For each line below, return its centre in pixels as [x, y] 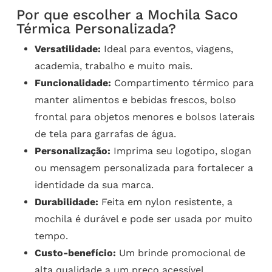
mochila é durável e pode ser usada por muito [143, 219]
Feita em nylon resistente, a [165, 202]
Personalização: [72, 151]
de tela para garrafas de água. [105, 134]
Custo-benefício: [75, 253]
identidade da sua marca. [94, 185]
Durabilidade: [66, 202]
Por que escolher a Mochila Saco [127, 15]
